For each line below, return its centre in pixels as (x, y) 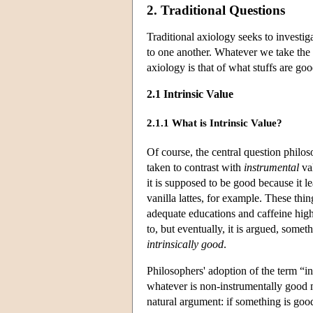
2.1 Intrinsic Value (190, 94)
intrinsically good (185, 244)
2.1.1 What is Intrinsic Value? (214, 123)
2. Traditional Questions (216, 10)
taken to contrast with (195, 167)
